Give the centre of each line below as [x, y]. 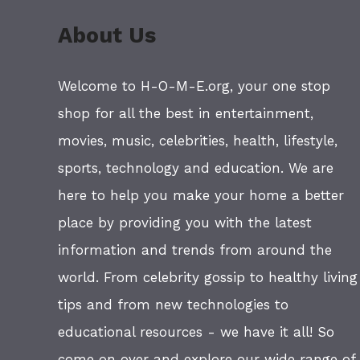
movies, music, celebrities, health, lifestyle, [198, 141]
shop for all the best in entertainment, [186, 114]
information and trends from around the [195, 250]
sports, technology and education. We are [196, 168]
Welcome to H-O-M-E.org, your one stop [194, 86]
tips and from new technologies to [173, 305]
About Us [107, 36]
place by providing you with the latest [185, 223]
